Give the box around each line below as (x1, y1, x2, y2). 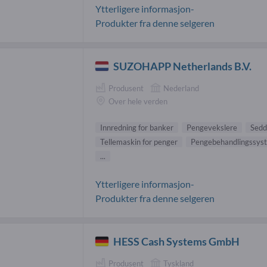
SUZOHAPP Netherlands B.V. (113, 59, 252, 73)
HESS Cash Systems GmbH (113, 234, 240, 248)
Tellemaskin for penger (100, 136, 178, 147)
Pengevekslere (187, 122, 237, 132)
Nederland (163, 83, 199, 93)
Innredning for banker (100, 122, 173, 132)
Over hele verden (108, 97, 167, 107)
